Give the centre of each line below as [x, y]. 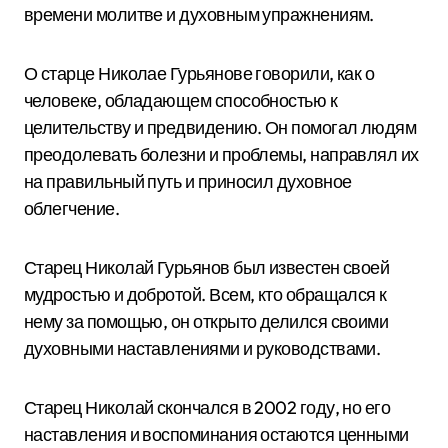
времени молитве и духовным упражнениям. [199, 14]
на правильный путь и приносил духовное [188, 181]
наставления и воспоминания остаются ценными [216, 434]
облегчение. [72, 208]
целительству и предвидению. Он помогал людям [220, 127]
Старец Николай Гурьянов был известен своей [207, 267]
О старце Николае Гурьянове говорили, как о [199, 73]
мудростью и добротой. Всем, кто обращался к [205, 294]
